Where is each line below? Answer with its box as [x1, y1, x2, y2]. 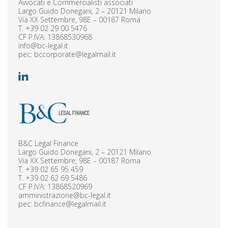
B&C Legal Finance [18, 138, 78, 148]
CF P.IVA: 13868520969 [18, 181, 92, 191]
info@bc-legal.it [18, 40, 68, 50]
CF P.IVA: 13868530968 [18, 32, 92, 42]
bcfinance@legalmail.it [34, 198, 106, 209]
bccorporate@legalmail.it [34, 49, 116, 59]
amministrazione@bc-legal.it [18, 190, 111, 200]
